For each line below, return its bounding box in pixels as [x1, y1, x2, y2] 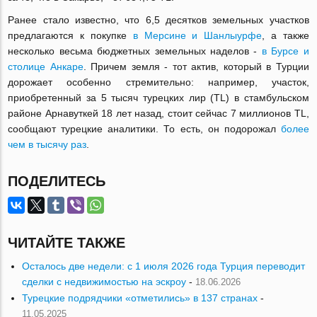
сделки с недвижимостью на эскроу [22, 276, 187, 288]
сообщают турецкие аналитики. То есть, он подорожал [8, 123, 281, 135]
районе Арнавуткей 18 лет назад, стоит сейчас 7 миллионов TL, [8, 108, 309, 120]
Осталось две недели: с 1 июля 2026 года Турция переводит [22, 260, 306, 272]
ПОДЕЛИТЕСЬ [8, 173, 106, 190]
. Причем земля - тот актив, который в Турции [83, 61, 309, 73]
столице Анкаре [8, 61, 83, 73]
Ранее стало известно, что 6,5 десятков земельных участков [8, 14, 309, 26]
